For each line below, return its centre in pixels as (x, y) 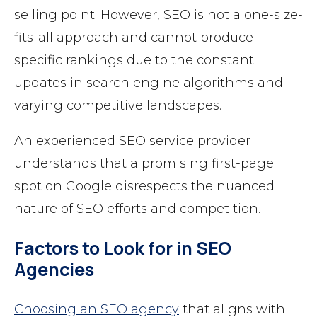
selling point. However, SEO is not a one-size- (158, 15)
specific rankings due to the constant (134, 60)
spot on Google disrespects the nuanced (144, 186)
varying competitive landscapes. (118, 106)
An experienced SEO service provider (132, 141)
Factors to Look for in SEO (123, 248)
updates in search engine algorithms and (149, 83)
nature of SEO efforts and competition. (137, 209)
